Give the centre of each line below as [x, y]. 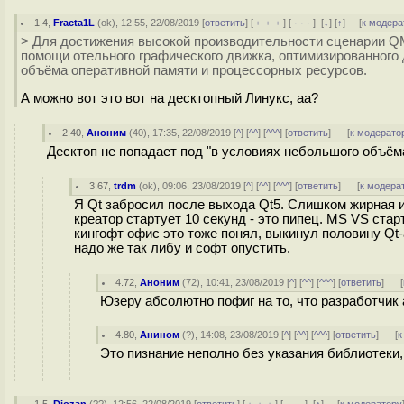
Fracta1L [74, 23]
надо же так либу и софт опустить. [182, 248]
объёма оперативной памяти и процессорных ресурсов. [194, 70]
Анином [160, 335]
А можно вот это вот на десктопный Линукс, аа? [170, 98]
